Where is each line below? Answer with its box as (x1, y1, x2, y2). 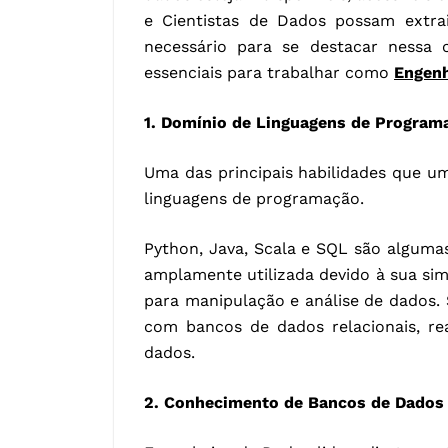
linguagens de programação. (144, 189, 364, 208)
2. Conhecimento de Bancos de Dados (144, 393, 444, 412)
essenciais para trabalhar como (144, 63, 394, 82)
